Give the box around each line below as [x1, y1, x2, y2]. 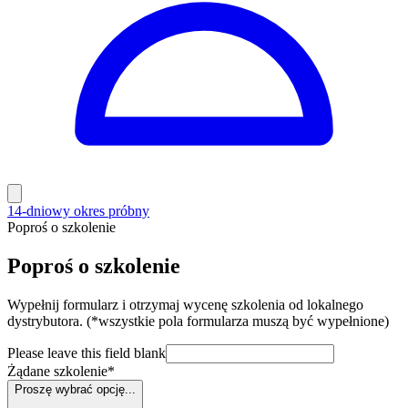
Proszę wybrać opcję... [15, 382, 136, 396]
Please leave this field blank [7, 344, 166, 361]
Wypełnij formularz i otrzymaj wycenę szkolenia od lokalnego [7, 296, 363, 312]
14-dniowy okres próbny [7, 203, 149, 219]
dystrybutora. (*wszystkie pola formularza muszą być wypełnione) [7, 312, 389, 329]
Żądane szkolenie [7, 362, 107, 379]
